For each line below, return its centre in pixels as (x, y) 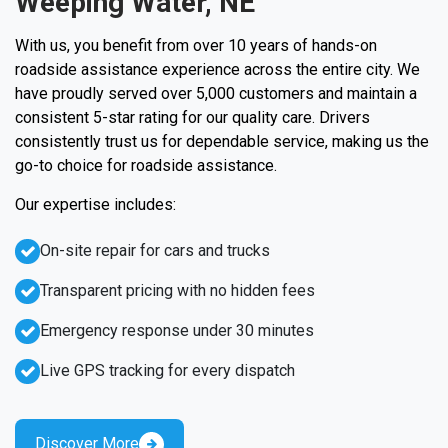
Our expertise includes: (95, 204)
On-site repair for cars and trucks (155, 250)
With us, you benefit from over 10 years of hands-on (196, 45)
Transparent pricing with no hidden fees (177, 290)
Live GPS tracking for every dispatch (167, 370)
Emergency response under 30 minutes (177, 330)
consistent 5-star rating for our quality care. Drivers (192, 117)
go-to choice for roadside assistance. (146, 165)
